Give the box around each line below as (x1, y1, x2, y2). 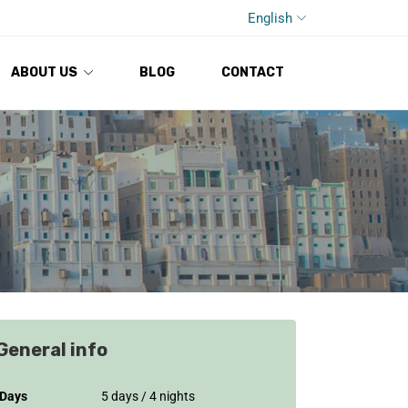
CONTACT (221, 65, 284, 80)
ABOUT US (11, 65, 77, 80)
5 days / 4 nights (101, 389, 195, 403)
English (248, 9, 292, 26)
